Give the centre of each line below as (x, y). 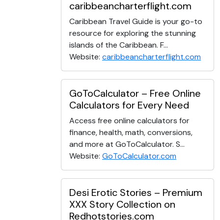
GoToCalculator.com (139, 156)
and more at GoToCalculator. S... (127, 144)
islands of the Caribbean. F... (119, 45)
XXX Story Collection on (122, 205)
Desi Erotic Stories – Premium (136, 193)
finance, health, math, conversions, (131, 133)
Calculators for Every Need (129, 105)
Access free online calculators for (129, 121)
